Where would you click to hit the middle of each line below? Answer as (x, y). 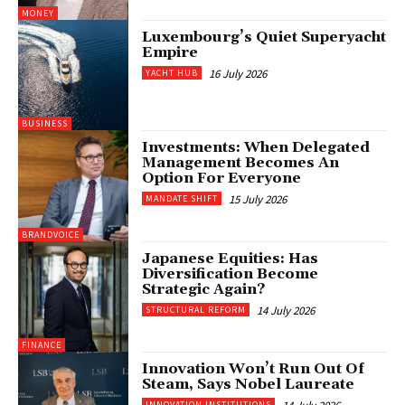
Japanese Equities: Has (231, 258)
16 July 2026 (238, 73)
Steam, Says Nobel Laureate (249, 384)
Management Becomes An (241, 163)
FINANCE (42, 344)
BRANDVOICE (51, 234)
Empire (170, 52)
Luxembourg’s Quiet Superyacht (264, 37)
